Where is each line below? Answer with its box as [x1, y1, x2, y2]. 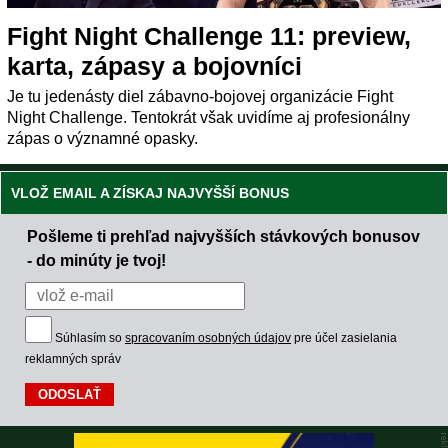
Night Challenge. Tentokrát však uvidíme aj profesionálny [7, 108, 410, 126]
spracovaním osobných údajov [125, 330, 291, 345]
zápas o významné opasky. [7, 129, 198, 147]
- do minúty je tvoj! [27, 250, 166, 269]
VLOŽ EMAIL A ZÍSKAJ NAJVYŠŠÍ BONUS [11, 184, 289, 201]
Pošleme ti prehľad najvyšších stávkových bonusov [27, 226, 420, 245]
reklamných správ [25, 351, 121, 366]
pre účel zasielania [291, 330, 397, 345]
